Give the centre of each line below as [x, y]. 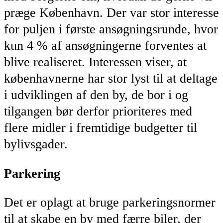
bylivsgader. [36, 144]
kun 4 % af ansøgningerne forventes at [105, 46]
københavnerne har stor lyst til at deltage [111, 79]
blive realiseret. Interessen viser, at [95, 62]
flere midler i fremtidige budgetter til [101, 128]
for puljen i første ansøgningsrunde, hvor [111, 29]
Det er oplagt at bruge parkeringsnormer [110, 203]
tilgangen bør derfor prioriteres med [98, 111]
